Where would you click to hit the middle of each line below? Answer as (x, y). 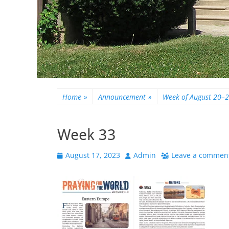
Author (136, 155)
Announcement (122, 97)
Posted (68, 155)
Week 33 (87, 135)
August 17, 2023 (93, 155)
